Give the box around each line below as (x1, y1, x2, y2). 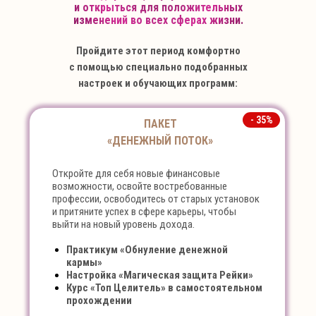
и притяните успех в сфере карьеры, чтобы (52, 205, 236, 218)
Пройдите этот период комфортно (75, 44, 241, 57)
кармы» (66, 256, 102, 269)
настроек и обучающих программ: (78, 77, 238, 90)
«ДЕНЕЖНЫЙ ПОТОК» (107, 134, 213, 147)
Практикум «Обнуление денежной (66, 243, 228, 256)
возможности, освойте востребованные (52, 180, 227, 193)
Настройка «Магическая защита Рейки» (66, 269, 253, 281)
